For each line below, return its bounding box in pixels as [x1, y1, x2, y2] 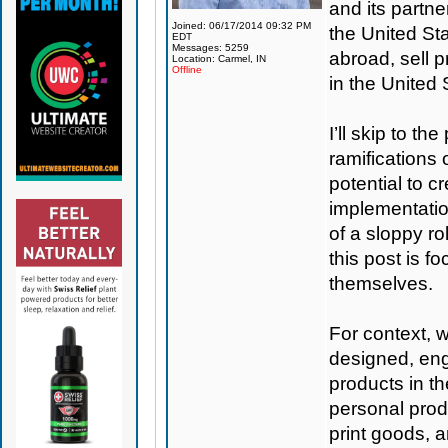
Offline [171, 64, 202, 75]
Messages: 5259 [171, 42, 249, 53]
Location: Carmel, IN [171, 53, 266, 64]
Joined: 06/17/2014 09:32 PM [171, 20, 311, 31]
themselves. [328, 273, 433, 294]
